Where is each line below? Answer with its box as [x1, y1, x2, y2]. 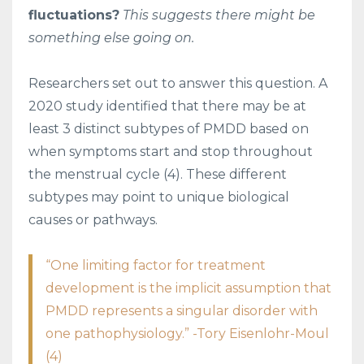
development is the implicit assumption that [45, 279, 331, 296]
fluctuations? [28, 6, 119, 23]
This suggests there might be [123, 6, 315, 23]
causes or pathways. [28, 211, 158, 227]
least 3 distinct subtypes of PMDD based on [28, 120, 309, 136]
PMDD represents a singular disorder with [45, 302, 318, 318]
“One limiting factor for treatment [45, 257, 266, 273]
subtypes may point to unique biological [28, 188, 289, 205]
